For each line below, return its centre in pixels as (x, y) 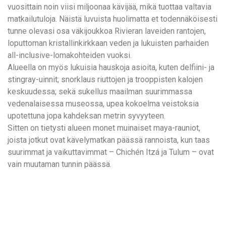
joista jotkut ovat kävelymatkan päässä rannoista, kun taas (109, 140)
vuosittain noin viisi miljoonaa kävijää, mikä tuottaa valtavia (109, 7)
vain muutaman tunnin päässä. (60, 164)
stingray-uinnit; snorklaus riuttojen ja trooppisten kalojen (105, 80)
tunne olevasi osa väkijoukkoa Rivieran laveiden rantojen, (107, 31)
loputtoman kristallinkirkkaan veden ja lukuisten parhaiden (108, 43)
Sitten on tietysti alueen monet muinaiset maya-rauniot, (104, 128)
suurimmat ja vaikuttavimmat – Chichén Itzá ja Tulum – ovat (111, 152)
